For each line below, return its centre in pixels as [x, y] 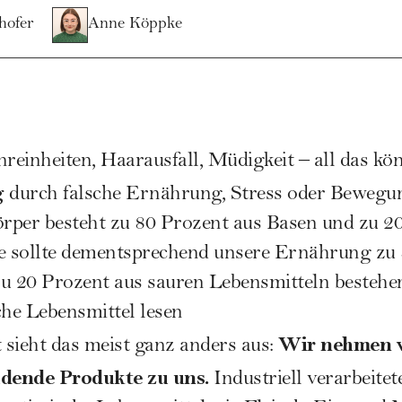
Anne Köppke [135, 24]
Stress [256, 195]
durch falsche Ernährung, [117, 195]
